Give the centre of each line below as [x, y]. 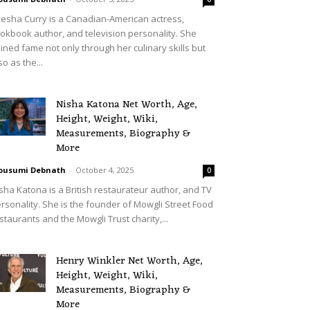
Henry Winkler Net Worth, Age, [129, 261]
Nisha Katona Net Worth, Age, [127, 105]
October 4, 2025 [104, 170]
